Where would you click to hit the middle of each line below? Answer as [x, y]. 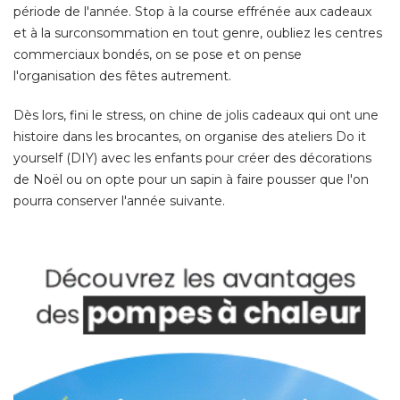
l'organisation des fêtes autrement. [122, 75]
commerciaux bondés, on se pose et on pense [158, 54]
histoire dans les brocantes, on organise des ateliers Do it [190, 136]
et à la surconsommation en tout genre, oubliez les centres [198, 33]
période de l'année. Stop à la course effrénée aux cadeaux [192, 11]
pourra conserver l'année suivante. [119, 200]
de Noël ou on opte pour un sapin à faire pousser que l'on [191, 179]
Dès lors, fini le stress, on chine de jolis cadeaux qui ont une [196, 115]
